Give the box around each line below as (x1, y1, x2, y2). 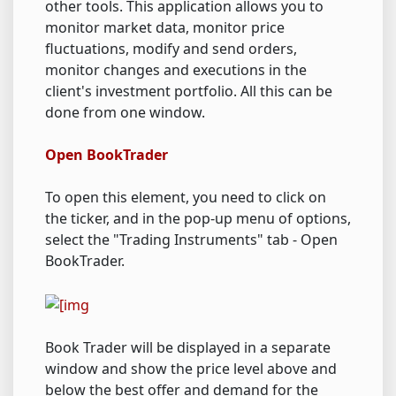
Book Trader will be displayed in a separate (45, 337, 331, 357)
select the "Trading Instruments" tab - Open (45, 230, 338, 249)
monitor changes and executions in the (45, 60, 307, 80)
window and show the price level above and (45, 358, 337, 378)
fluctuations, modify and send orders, (45, 39, 297, 58)
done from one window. (45, 103, 205, 122)
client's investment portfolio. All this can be (45, 81, 332, 101)
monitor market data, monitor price (45, 18, 285, 37)
